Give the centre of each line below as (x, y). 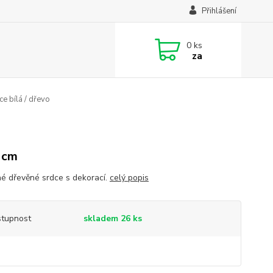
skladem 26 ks (112, 218)
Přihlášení (219, 11)
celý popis (129, 178)
